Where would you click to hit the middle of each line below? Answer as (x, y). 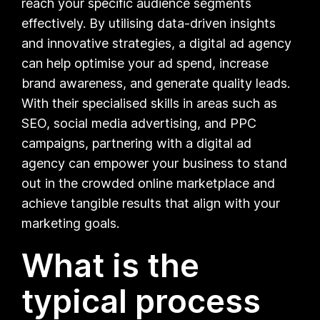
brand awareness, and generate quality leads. (156, 83)
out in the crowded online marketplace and (149, 183)
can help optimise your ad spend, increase (145, 63)
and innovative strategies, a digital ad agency (157, 43)
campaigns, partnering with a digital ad (137, 143)
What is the (111, 265)
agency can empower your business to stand (155, 163)
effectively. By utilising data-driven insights (149, 23)
